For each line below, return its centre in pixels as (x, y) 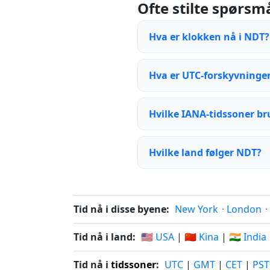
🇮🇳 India (248, 237)
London (244, 209)
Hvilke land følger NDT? (205, 152)
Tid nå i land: (105, 237)
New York (196, 209)
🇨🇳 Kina (202, 237)
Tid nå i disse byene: (121, 209)
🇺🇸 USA (158, 237)
